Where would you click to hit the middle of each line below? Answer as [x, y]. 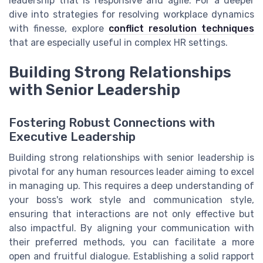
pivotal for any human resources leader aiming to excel [131, 171]
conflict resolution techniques [181, 29]
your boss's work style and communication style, [131, 200]
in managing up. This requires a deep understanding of [131, 186]
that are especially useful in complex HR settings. [118, 43]
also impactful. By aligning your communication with [131, 228]
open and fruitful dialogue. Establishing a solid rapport [131, 256]
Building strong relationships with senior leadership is [131, 157]
